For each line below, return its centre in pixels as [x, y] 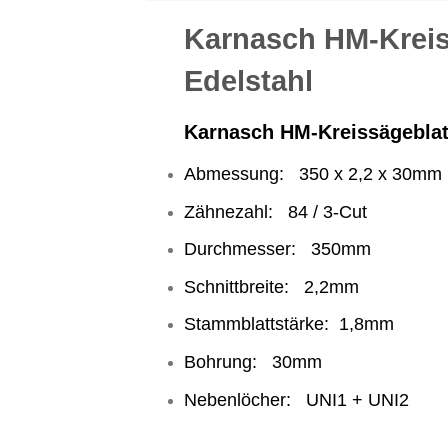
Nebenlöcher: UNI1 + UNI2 [296, 399]
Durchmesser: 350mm [277, 249]
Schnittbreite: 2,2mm [271, 286]
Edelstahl [248, 80]
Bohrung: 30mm [252, 361]
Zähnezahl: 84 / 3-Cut [275, 211]
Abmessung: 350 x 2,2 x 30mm [312, 173]
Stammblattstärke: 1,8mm [288, 324]
